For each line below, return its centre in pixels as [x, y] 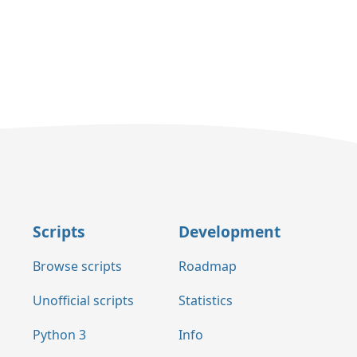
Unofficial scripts [83, 301]
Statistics [206, 301]
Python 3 [59, 334]
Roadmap [208, 267]
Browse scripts [77, 267]
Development [229, 231]
